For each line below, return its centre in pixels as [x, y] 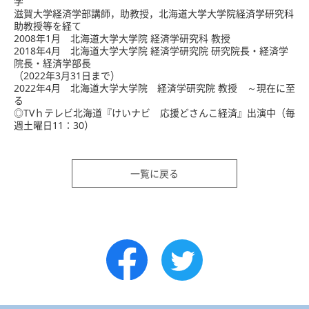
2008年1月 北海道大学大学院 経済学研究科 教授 [122, 38]
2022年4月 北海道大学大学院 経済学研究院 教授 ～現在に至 [154, 88]
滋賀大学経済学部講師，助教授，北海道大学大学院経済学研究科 [154, 13]
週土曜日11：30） [54, 125]
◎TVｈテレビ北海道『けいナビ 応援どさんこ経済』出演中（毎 [154, 112]
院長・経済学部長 [52, 63]
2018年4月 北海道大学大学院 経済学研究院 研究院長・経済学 [151, 50]
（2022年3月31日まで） [67, 75]
